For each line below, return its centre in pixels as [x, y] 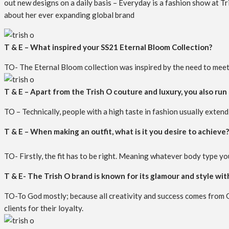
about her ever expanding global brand [69, 15]
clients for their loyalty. [44, 208]
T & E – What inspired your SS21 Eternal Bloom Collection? [108, 47]
